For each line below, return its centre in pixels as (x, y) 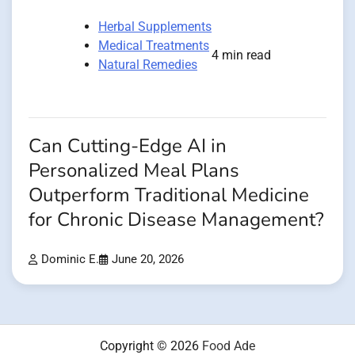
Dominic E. (70, 260)
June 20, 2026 (148, 260)
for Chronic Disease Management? (176, 220)
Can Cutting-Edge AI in (128, 147)
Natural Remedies (148, 65)
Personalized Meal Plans (134, 171)
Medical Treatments (154, 46)
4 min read (241, 55)
